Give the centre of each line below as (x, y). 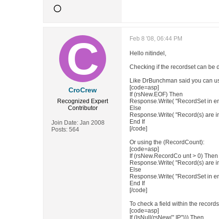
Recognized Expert (83, 101)
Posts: (59, 130)
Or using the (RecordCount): (167, 142)
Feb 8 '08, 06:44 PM (156, 39)
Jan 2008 (92, 123)
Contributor (83, 108)
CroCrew (83, 90)
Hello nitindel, (148, 53)
